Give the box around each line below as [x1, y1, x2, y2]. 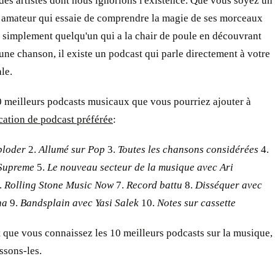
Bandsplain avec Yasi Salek [20, 197, 139, 209]
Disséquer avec [195, 179, 262, 191]
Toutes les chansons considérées [118, 144, 258, 155]
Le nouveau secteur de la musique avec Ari [47, 161, 233, 173]
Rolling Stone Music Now [4, 179, 114, 191]
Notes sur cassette [157, 197, 236, 209]
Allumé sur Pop [39, 144, 105, 155]
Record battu [126, 179, 182, 191]
